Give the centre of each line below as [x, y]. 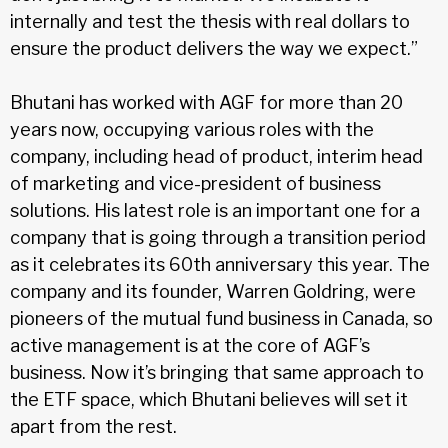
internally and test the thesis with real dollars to [210, 22]
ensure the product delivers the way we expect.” [214, 49]
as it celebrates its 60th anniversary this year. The [220, 265]
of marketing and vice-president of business [195, 184]
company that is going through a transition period [218, 238]
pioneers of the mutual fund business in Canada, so [221, 319]
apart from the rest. [93, 427]
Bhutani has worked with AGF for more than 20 [206, 103]
